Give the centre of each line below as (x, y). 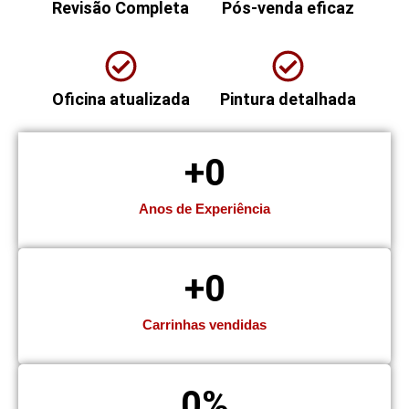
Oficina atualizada (121, 99)
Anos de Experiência (204, 208)
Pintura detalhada (288, 99)
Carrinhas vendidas (204, 324)
